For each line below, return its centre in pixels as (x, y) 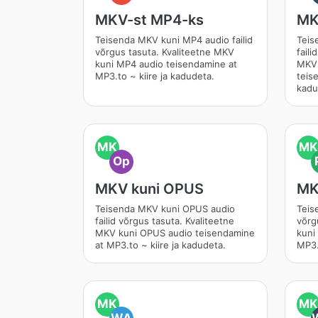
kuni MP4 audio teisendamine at (166, 64)
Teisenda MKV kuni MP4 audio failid (174, 40)
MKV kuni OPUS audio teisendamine (175, 233)
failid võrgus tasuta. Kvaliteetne (165, 221)
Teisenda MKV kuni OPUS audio (165, 209)
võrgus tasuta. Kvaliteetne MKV (165, 52)
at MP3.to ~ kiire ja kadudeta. (160, 245)
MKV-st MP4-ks (149, 20)
